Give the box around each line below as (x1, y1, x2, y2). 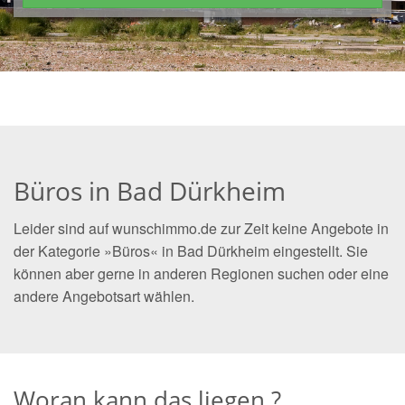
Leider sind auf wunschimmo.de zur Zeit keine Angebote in (14, 218, 389, 239)
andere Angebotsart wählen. (14, 286, 194, 306)
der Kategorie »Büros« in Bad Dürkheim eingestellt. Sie (14, 240, 368, 261)
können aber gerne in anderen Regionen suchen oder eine (14, 263, 389, 284)
